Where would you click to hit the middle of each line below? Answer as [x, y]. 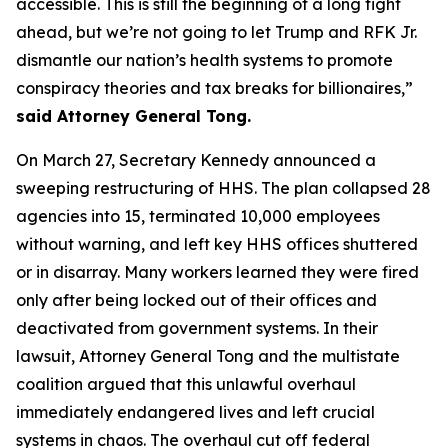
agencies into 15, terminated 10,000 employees [198, 215]
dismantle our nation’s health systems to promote [204, 59]
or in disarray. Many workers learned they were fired [217, 271]
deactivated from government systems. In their [197, 327]
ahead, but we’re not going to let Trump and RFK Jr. [216, 31]
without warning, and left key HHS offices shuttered [217, 243]
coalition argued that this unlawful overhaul [186, 383]
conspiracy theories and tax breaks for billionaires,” [214, 87]
